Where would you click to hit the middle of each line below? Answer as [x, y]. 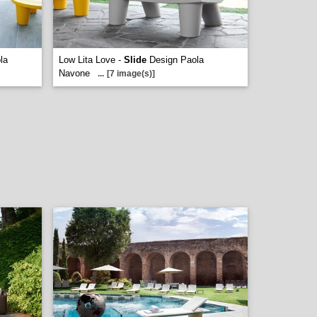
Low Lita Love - [91, 60]
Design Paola [175, 60]
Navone [74, 73]
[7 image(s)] [131, 74]
